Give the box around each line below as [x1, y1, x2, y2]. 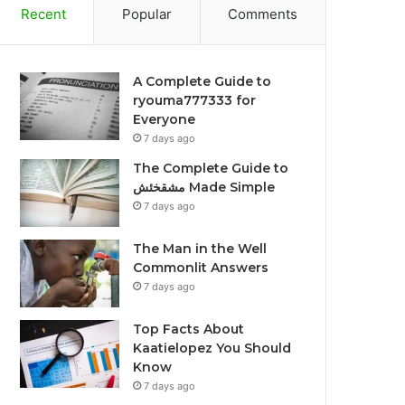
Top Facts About [133, 321, 245, 337]
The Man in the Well [133, 240, 268, 257]
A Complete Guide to [133, 73, 272, 89]
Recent [20, 5, 66, 23]
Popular [122, 5, 172, 23]
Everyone [133, 111, 196, 127]
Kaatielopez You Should [133, 340, 292, 356]
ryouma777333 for [133, 92, 257, 108]
